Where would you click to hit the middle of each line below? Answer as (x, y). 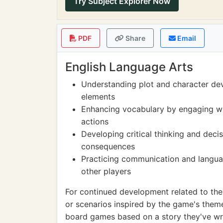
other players (106, 171)
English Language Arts (129, 67)
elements (98, 97)
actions (95, 121)
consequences (108, 146)
